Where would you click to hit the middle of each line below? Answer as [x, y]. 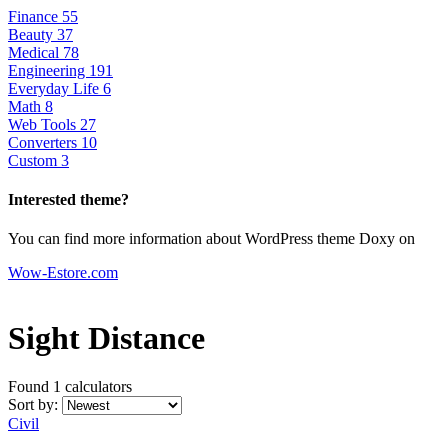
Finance [35, 16]
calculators [98, 386]
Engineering [48, 70]
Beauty [32, 34]
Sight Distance [106, 337]
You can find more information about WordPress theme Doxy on [211, 239]
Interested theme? [68, 199]
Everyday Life [55, 88]
